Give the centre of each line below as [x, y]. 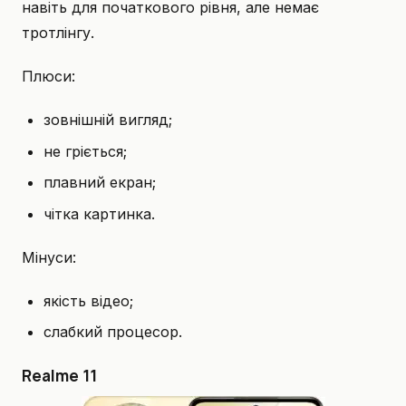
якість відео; [88, 300]
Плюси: [48, 77]
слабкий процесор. [113, 331]
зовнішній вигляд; [108, 120]
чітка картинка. [99, 213]
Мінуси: [49, 257]
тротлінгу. [58, 33]
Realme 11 [59, 375]
